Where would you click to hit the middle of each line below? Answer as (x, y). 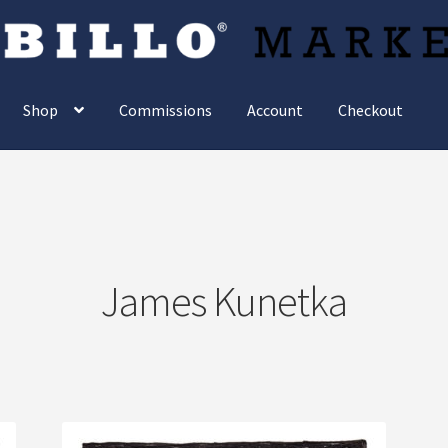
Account (275, 109)
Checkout (371, 109)
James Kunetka (224, 301)
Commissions (166, 109)
